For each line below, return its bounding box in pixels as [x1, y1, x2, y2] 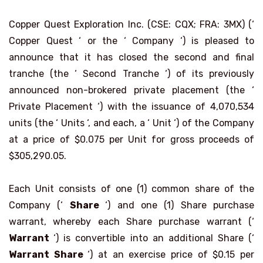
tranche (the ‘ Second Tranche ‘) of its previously [9, 68, 254, 79]
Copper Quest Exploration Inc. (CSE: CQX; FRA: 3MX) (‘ [9, 19, 254, 30]
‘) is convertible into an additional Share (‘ [53, 232, 254, 244]
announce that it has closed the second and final [9, 52, 254, 63]
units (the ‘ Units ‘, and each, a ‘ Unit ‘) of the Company [9, 117, 254, 129]
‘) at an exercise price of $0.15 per [87, 249, 255, 260]
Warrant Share [9, 249, 88, 260]
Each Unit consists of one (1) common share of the [9, 183, 254, 194]
